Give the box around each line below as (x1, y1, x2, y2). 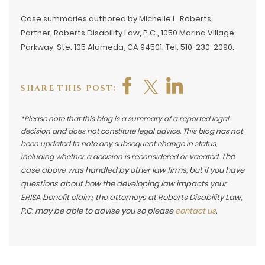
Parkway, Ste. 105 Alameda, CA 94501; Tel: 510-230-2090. (21, 41, 234, 53)
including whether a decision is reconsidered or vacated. (21, 151, 221, 161)
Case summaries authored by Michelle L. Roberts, (21, 12, 213, 24)
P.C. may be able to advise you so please (21, 205, 175, 216)
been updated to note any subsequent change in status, (21, 138, 217, 148)
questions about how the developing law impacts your (21, 177, 227, 189)
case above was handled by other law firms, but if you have (21, 164, 244, 176)
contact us (175, 205, 216, 216)
